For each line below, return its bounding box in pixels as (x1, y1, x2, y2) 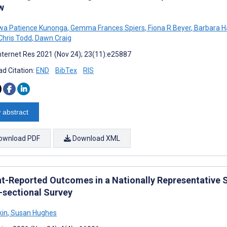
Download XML (71, 134, 120, 142)
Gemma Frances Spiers (69, 23, 145, 32)
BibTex (55, 66, 77, 74)
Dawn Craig (33, 33, 71, 42)
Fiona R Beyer (146, 23, 191, 32)
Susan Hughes (9, 208, 57, 217)
